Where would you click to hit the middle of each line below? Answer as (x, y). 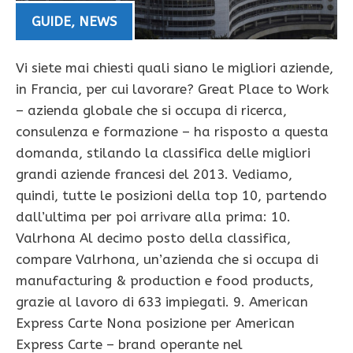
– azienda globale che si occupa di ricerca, (151, 111)
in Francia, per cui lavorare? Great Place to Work (172, 89)
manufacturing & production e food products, (165, 281)
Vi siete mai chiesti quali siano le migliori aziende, (175, 68)
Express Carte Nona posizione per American (155, 323)
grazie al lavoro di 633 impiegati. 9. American (162, 302)
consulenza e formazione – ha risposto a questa (172, 132)
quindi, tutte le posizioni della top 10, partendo (171, 196)
